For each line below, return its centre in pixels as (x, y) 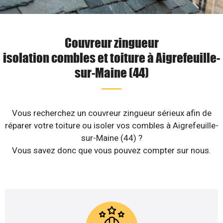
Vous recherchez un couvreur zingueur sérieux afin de (111, 113)
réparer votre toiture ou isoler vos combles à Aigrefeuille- (111, 126)
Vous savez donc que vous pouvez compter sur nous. (111, 151)
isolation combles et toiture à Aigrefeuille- (111, 57)
